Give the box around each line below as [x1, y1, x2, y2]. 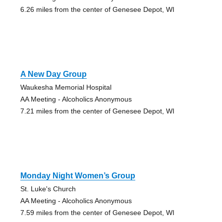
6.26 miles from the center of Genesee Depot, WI [20, 5, 174, 14]
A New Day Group [20, 70, 87, 79]
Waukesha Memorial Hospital [20, 83, 111, 92]
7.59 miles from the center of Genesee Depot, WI [20, 209, 174, 217]
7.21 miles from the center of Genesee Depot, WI [20, 107, 174, 115]
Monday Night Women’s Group [20, 171, 135, 180]
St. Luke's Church [20, 185, 76, 193]
